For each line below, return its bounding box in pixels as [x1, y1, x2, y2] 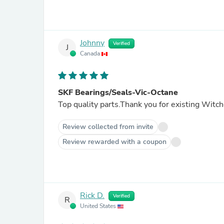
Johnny [80, 37, 104, 49]
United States [80, 202, 117, 210]
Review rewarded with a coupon [62, 137, 166, 146]
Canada [80, 49, 101, 57]
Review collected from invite [62, 122, 153, 131]
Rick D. [80, 190, 104, 201]
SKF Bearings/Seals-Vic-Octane [58, 87, 178, 98]
